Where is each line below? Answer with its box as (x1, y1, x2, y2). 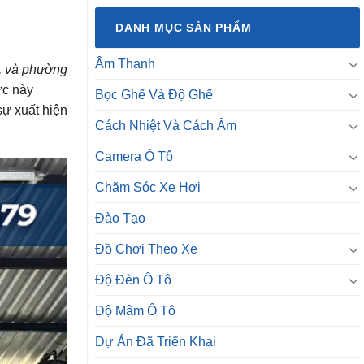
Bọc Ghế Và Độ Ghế (95, 88, 213, 102)
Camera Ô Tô (95, 149, 173, 164)
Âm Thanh (95, 57, 155, 71)
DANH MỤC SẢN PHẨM (115, 21, 252, 35)
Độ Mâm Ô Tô (95, 304, 175, 318)
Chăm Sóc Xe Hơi (95, 180, 201, 195)
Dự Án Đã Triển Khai (95, 335, 216, 349)
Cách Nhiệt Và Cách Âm (95, 119, 236, 133)
